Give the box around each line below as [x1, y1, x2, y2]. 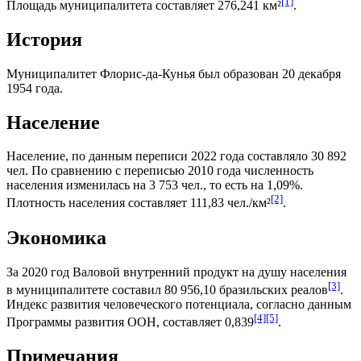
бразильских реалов [219, 282, 328, 297]
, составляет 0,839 [156, 315, 254, 330]
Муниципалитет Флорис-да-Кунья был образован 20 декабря [6, 66, 341, 81]
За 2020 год [6, 264, 73, 279]
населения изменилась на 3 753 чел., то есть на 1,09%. [6, 178, 303, 193]
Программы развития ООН [6, 315, 156, 330]
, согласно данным [250, 297, 351, 311]
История [6, 28, 82, 50]
